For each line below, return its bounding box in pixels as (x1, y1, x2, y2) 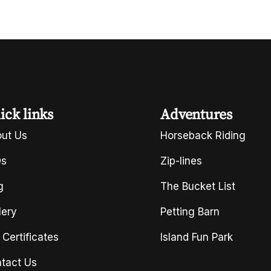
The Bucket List (160, 180, 236, 192)
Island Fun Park (160, 231, 233, 243)
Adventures (160, 104, 232, 124)
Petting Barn (160, 206, 220, 218)
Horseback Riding (160, 129, 246, 142)
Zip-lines (160, 155, 203, 167)
